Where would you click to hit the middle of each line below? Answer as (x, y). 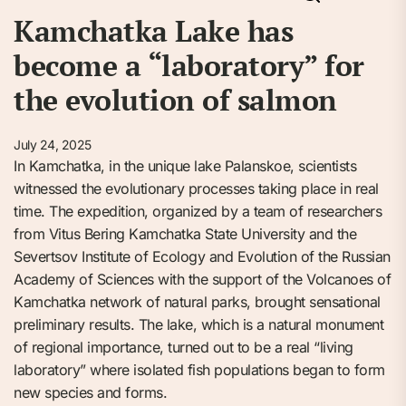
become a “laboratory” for (189, 65)
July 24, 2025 (53, 145)
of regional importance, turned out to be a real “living (184, 347)
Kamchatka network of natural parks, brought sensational (197, 302)
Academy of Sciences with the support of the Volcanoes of (202, 279)
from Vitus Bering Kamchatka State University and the (185, 234)
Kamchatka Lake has (153, 31)
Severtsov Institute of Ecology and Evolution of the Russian (202, 256)
